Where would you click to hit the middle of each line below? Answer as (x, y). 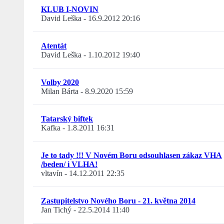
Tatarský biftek (67, 119)
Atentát (54, 46)
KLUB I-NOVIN (70, 9)
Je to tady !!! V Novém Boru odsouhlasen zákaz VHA (131, 155)
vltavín (52, 173)
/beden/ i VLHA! (69, 164)
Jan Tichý (56, 210)
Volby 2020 (60, 82)
